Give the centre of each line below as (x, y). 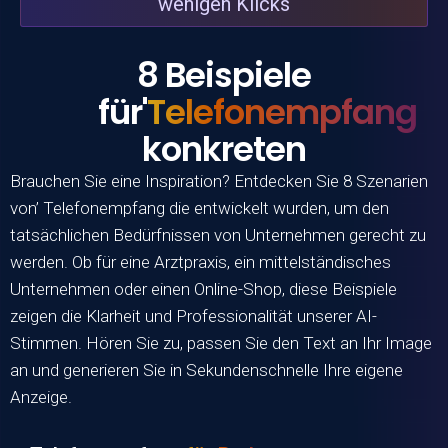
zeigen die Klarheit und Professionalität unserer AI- (193, 315)
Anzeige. (41, 396)
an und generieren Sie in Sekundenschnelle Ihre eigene (206, 369)
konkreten (224, 148)
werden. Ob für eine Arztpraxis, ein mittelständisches (200, 261)
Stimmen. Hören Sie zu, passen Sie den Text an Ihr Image (221, 342)
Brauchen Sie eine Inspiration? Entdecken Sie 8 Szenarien (219, 180)
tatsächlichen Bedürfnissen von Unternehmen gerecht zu (218, 234)
